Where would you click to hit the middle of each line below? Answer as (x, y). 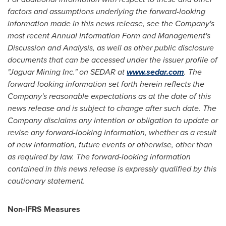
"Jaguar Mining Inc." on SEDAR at (67, 72)
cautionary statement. (46, 181)
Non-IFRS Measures (44, 209)
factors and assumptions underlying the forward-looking (106, 11)
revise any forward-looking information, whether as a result (112, 132)
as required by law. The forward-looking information (99, 157)
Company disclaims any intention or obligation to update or (113, 120)
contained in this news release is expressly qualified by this (112, 169)
